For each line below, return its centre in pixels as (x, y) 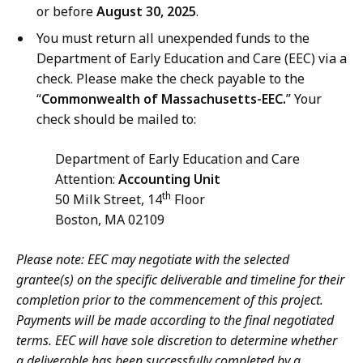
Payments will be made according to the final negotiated (175, 320)
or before (66, 12)
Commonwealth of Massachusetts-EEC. (164, 99)
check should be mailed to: (116, 120)
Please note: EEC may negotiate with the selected (153, 260)
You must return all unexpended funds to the (173, 38)
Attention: (67, 179)
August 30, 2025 (146, 12)
